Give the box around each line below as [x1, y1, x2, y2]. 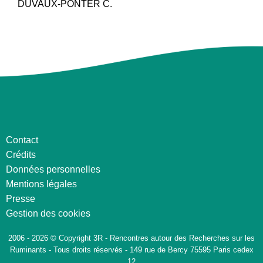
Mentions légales [6, 179, 77, 190]
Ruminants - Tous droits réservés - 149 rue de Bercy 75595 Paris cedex [9, 245, 254, 255]
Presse [6, 194, 35, 204]
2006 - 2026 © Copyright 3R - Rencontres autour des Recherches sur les [8, 234, 255, 243]
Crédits [6, 150, 36, 160]
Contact [6, 135, 38, 146]
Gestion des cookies [6, 208, 90, 219]
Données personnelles [6, 164, 100, 175]
